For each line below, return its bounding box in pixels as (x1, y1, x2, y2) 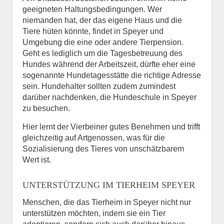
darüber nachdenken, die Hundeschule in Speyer (22, 92, 196, 101)
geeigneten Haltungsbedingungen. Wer (22, 4, 162, 13)
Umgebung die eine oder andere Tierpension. (22, 37, 183, 46)
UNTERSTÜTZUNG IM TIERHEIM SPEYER (22, 179, 195, 190)
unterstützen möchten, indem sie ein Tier (22, 208, 165, 217)
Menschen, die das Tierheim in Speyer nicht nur (22, 197, 191, 206)
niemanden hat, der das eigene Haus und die (22, 15, 182, 24)
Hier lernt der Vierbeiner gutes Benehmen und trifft (22, 122, 200, 131)
